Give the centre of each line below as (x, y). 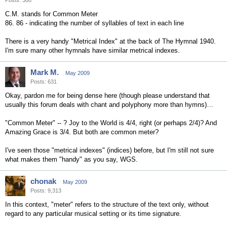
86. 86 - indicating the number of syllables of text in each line (94, 23)
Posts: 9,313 (46, 191)
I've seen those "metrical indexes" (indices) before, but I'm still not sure (109, 150)
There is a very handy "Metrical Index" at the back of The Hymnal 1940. (110, 41)
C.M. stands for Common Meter (51, 14)
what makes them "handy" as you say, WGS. (71, 159)
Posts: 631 (44, 82)
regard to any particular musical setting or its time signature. (93, 214)
